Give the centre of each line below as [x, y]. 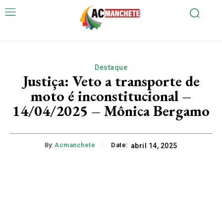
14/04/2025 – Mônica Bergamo [111, 111]
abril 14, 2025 [154, 146]
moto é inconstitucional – [111, 96]
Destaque [111, 68]
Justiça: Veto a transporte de [111, 81]
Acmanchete [75, 145]
